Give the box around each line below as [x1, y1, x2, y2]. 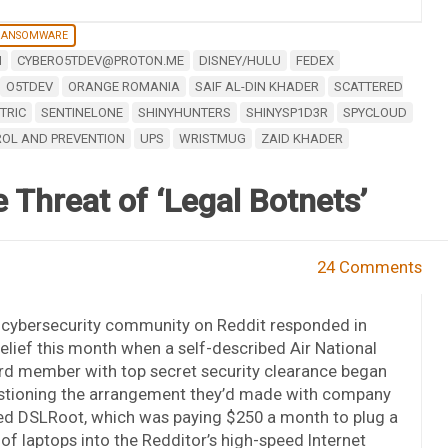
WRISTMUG [178, 130, 246, 146]
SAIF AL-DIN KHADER [194, 78, 319, 94]
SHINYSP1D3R [245, 104, 328, 120]
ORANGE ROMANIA [67, 78, 180, 94]
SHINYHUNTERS [137, 104, 231, 120]
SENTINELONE [40, 104, 123, 120]
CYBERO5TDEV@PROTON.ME [16, 52, 184, 68]
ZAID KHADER [260, 130, 343, 146]
